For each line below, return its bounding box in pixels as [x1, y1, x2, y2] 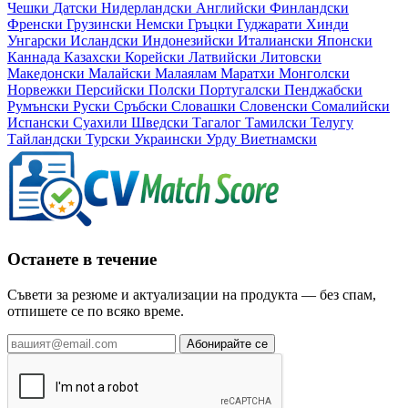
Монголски [279, 65, 350, 81]
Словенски [240, 97, 311, 114]
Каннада [7, 48, 64, 65]
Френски [7, 15, 66, 32]
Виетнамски [240, 130, 317, 147]
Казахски [64, 48, 125, 65]
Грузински [66, 15, 136, 32]
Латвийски [189, 48, 260, 65]
